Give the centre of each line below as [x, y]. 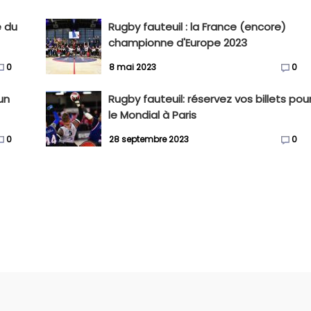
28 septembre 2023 [149, 140]
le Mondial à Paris [153, 115]
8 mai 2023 [133, 67]
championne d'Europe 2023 [178, 43]
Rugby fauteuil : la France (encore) [197, 27]
